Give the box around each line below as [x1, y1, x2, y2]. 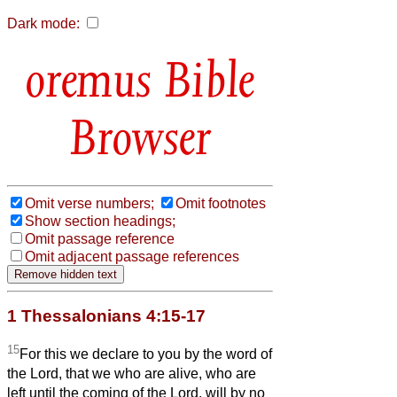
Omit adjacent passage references [25, 248, 239, 264]
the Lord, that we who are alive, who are [7, 366, 256, 382]
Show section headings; [25, 213, 175, 229]
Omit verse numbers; [25, 195, 154, 211]
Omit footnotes [175, 195, 266, 211]
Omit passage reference [25, 230, 175, 246]
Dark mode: [7, 16, 80, 31]
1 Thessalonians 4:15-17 [7, 306, 206, 325]
